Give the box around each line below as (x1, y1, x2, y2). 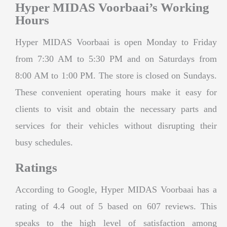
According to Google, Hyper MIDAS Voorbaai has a (15, 184, 217, 195)
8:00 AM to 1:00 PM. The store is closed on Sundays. (15, 70, 217, 81)
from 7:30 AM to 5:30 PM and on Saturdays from (15, 53, 217, 64)
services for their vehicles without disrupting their (15, 120, 217, 131)
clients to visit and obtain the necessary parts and (15, 103, 217, 114)
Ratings (15, 160, 57, 174)
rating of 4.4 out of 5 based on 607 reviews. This (15, 201, 217, 211)
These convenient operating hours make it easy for (15, 87, 217, 97)
